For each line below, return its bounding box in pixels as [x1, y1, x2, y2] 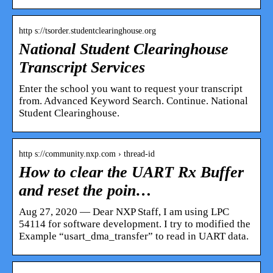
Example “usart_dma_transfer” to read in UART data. [19, 230, 249, 242]
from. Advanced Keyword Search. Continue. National [19, 94, 248, 107]
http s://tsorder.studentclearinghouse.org [19, 26, 156, 35]
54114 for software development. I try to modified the [19, 218, 250, 230]
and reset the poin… [19, 181, 152, 199]
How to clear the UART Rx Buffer [19, 163, 244, 181]
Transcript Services [19, 58, 145, 76]
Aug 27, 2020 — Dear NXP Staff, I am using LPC [19, 205, 229, 218]
